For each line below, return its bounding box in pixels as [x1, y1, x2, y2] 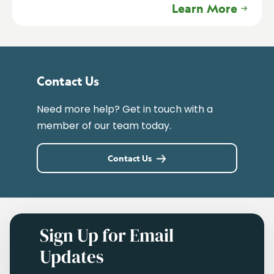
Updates [40, 245, 105, 270]
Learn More [171, 1, 238, 17]
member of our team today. [36, 118, 171, 133]
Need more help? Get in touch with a [36, 102, 213, 116]
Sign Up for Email [40, 223, 174, 248]
